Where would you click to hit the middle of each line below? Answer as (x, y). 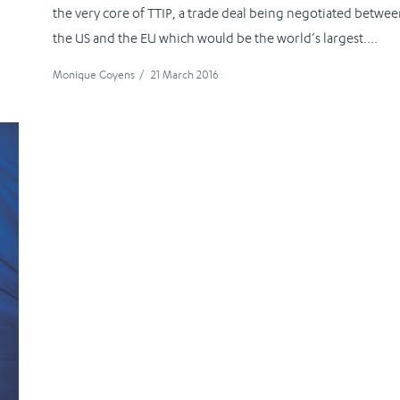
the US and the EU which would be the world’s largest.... (216, 39)
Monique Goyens (94, 75)
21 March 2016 (185, 75)
